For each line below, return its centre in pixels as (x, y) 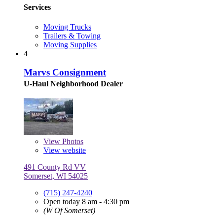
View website (65, 150)
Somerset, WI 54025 (56, 176)
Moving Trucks (67, 27)
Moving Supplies (70, 44)
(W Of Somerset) (69, 211)
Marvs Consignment (65, 73)
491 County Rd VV (55, 167)
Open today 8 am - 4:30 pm (86, 202)
